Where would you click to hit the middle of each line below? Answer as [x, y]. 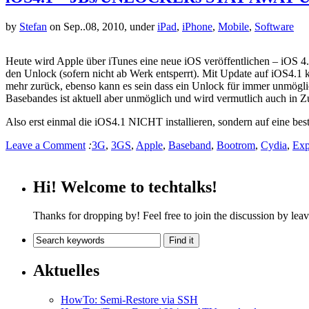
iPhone [197, 26]
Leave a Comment [46, 145]
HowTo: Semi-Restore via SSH [129, 300]
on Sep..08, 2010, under [102, 26]
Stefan [33, 26]
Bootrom [236, 145]
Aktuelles [66, 271]
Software [274, 26]
